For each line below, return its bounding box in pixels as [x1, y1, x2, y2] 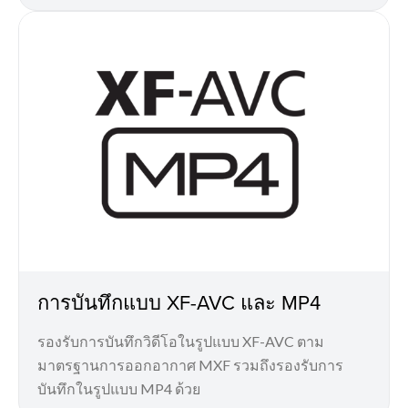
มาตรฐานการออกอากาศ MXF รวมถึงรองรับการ [37, 355, 343, 373]
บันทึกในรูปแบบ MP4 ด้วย [37, 379, 200, 397]
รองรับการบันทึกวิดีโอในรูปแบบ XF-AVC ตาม [37, 331, 324, 350]
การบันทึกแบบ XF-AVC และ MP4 [37, 287, 321, 316]
